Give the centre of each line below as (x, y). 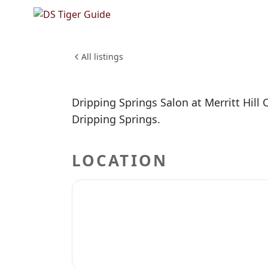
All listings (102, 57)
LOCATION (120, 160)
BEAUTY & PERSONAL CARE (194, 54)
